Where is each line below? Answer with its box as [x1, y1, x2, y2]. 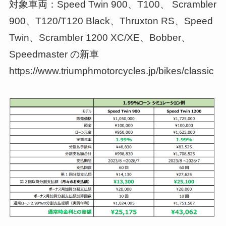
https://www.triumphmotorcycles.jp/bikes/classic [9, 65, 214, 76]
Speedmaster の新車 [9, 48, 99, 60]
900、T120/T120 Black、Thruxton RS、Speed [9, 15, 213, 26]
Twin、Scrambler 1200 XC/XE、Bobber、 [9, 32, 191, 43]
